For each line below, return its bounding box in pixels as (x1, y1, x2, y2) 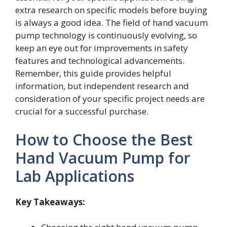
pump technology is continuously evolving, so (15, 29, 197, 42)
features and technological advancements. (15, 55, 184, 67)
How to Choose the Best (15, 129, 193, 150)
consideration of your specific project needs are (15, 93, 205, 105)
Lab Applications (15, 165, 134, 186)
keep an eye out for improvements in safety (15, 42, 188, 54)
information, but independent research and (15, 80, 189, 92)
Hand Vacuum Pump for (15, 147, 191, 168)
